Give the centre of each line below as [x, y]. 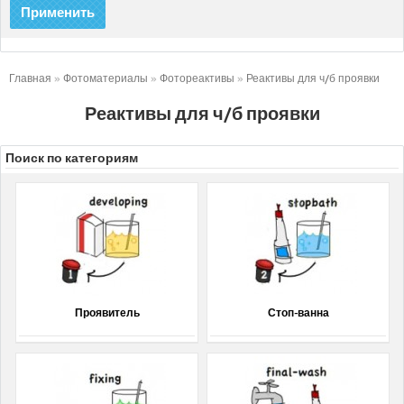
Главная [30, 79]
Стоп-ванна [298, 314]
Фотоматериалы [106, 79]
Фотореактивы [197, 79]
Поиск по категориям [72, 159]
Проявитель [107, 314]
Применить [58, 13]
